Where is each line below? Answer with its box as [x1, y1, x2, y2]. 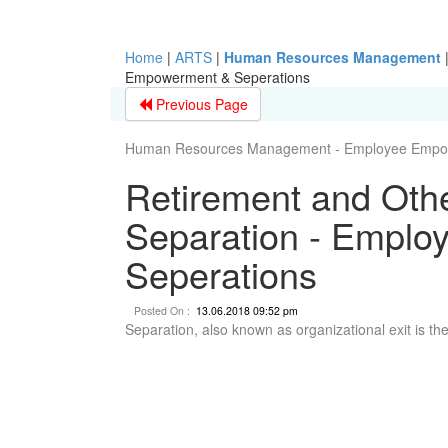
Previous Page [151, 93, 248, 114]
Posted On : [124, 302, 196, 318]
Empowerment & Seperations [124, 66, 310, 87]
